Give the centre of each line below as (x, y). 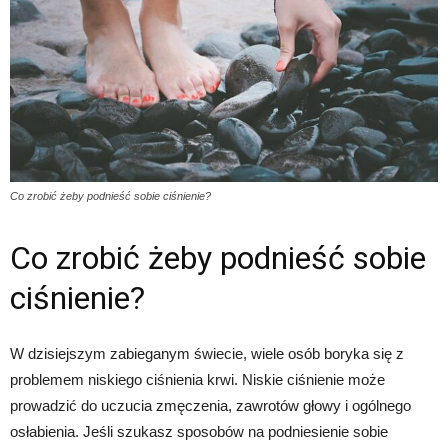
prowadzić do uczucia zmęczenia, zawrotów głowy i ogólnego (210, 406)
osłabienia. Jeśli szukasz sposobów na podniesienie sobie (199, 432)
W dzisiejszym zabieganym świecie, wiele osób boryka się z (207, 354)
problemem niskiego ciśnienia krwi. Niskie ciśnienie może (197, 380)
